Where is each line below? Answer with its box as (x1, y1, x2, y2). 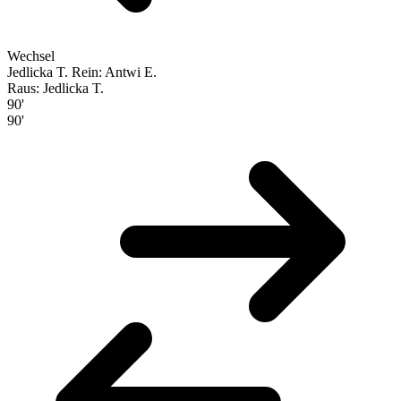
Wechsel (7, 47, 55, 64)
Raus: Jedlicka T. (7, 80, 104, 96)
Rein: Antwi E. (72, 64, 157, 80)
